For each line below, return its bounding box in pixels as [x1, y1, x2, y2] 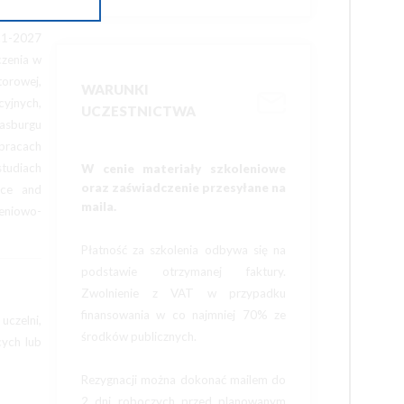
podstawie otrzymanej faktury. [81, 264, 286, 279]
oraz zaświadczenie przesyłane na [81, 180, 286, 195]
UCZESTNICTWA [81, 103, 196, 119]
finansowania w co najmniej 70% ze [81, 308, 286, 322]
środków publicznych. [81, 329, 197, 344]
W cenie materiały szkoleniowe [81, 161, 286, 176]
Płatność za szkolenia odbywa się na [81, 243, 286, 257]
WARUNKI [81, 81, 149, 97]
